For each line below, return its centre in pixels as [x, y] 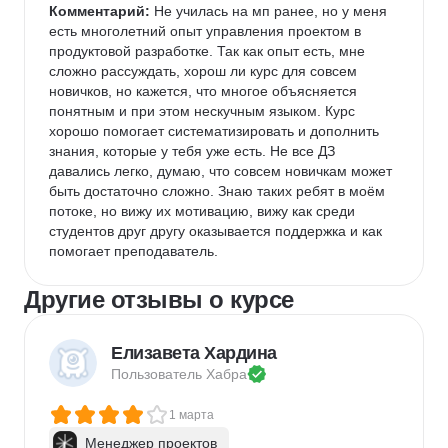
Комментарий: [99, 11]
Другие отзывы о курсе [159, 299]
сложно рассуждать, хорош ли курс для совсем [205, 71]
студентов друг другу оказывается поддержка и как [217, 231]
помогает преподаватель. [135, 251]
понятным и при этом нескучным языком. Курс [204, 111]
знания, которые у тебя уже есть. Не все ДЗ [194, 151]
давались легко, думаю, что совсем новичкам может [222, 171]
